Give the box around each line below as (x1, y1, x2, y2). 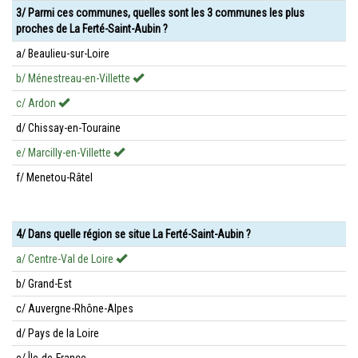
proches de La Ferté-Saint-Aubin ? (16, 22, 168, 35)
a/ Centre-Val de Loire (16, 253, 116, 265)
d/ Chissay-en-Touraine (16, 121, 121, 134)
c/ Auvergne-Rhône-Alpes (16, 302, 133, 315)
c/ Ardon (16, 97, 58, 109)
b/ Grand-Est (16, 277, 72, 290)
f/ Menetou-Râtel (16, 171, 93, 184)
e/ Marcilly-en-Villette (16, 146, 113, 159)
